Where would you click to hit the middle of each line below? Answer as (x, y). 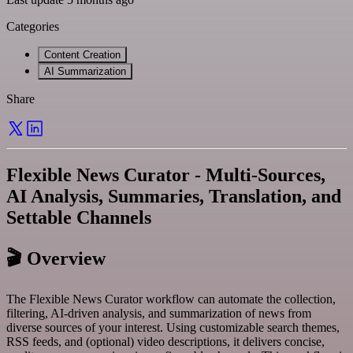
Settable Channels (79, 217)
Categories (33, 26)
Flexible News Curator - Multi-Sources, (166, 175)
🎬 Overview (56, 258)
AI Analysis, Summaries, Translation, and (174, 196)
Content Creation (82, 54)
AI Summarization (85, 71)
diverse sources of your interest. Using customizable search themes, (173, 327)
